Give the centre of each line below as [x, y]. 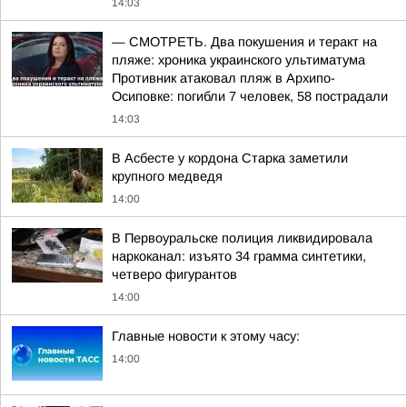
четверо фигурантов [174, 274]
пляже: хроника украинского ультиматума [238, 60]
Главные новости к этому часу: [206, 336]
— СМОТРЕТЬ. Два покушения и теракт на [244, 42]
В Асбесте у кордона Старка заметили [230, 158]
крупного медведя [167, 176]
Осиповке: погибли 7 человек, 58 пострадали [250, 96]
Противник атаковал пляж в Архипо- [223, 78]
